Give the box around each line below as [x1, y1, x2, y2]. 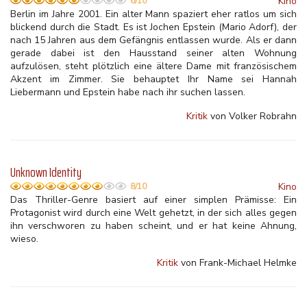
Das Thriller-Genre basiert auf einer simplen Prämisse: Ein [10, 193, 297, 206]
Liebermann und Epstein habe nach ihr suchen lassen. [10, 86, 245, 99]
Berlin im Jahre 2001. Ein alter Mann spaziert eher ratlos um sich [10, 8, 297, 21]
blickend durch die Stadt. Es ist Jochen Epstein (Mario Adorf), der [10, 21, 297, 34]
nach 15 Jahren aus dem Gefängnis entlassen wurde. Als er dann [10, 34, 297, 47]
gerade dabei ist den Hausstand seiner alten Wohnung [10, 47, 297, 60]
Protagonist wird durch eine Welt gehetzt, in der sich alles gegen [10, 206, 297, 219]
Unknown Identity [10, 162, 82, 183]
